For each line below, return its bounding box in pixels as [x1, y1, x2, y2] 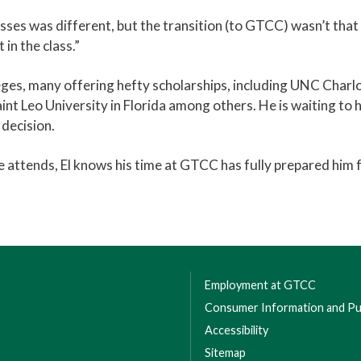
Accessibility [205, 323, 268, 337]
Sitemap [205, 346, 246, 359]
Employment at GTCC [205, 278, 316, 292]
